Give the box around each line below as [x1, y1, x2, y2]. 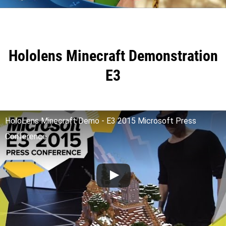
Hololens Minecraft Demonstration [8, 46, 218, 65]
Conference [5, 131, 47, 141]
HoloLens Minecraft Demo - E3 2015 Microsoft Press [5, 116, 196, 126]
